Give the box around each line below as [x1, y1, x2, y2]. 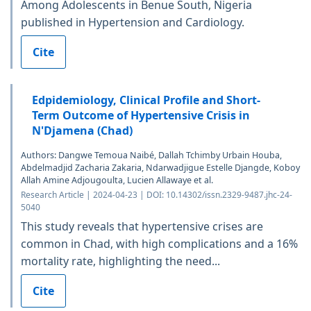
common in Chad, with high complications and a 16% [21, 236, 298, 252]
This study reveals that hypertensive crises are [21, 219, 263, 235]
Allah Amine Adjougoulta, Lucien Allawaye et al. [21, 174, 213, 187]
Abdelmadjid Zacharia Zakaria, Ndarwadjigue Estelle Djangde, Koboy [21, 162, 300, 174]
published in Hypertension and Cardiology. [21, 15, 244, 31]
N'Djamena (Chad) [32, 123, 133, 139]
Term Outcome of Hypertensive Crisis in [32, 108, 250, 124]
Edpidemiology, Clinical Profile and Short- [32, 92, 260, 108]
